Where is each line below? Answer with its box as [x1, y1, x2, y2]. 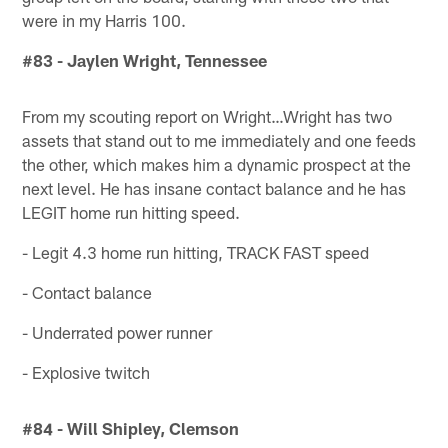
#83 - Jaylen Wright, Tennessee [22, 49, 268, 70]
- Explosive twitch [22, 361, 151, 382]
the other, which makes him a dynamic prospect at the [22, 153, 412, 174]
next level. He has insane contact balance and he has [22, 177, 407, 198]
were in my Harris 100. [22, 9, 187, 30]
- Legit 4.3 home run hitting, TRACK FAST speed [22, 241, 370, 262]
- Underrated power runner [22, 321, 213, 342]
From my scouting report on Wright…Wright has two [22, 105, 393, 126]
